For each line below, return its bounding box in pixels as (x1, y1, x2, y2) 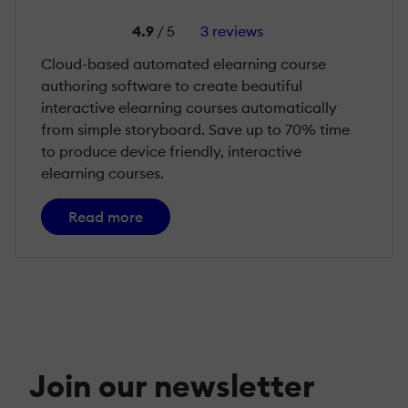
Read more (68, 207, 143, 226)
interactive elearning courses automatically (41, 97, 337, 117)
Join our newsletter (29, 365, 315, 405)
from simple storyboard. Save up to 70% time (41, 119, 350, 138)
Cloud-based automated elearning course (41, 54, 326, 73)
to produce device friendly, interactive (41, 141, 301, 160)
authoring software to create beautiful (41, 76, 302, 95)
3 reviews (199, 21, 263, 40)
